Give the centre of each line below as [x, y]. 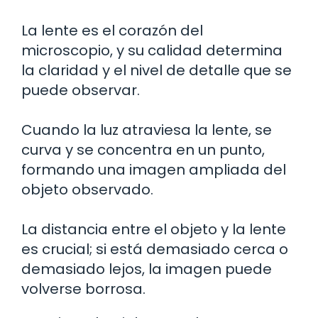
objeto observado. [87, 190]
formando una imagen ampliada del [154, 170]
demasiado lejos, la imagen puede [147, 269]
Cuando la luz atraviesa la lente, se [147, 130]
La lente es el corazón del [112, 31]
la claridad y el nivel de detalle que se [157, 71]
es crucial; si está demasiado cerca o [155, 250]
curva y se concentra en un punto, [143, 150]
